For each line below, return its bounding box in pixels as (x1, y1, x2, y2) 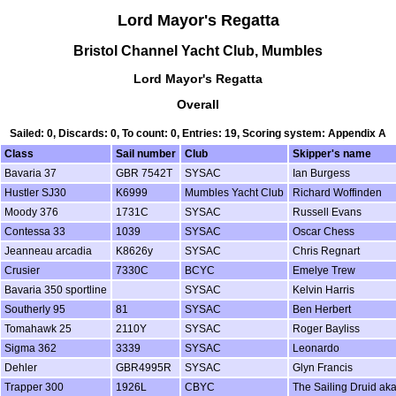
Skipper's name (292, 148, 371, 160)
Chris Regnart (292, 246, 360, 257)
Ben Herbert (292, 304, 351, 316)
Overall (177, 97, 219, 112)
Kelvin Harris (292, 285, 354, 296)
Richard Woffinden (292, 187, 382, 199)
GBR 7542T (115, 168, 172, 179)
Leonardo (292, 343, 339, 354)
